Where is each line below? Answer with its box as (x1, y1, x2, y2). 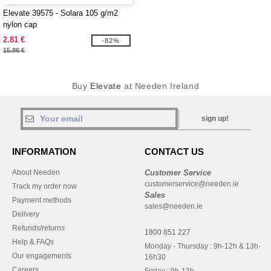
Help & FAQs (12, 238, 54, 246)
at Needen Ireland (121, 81, 200, 91)
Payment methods (12, 196, 71, 204)
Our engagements (12, 252, 71, 260)
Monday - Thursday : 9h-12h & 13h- (145, 242, 261, 250)
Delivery (12, 210, 39, 218)
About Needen (12, 168, 60, 177)
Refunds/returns (12, 224, 65, 232)
